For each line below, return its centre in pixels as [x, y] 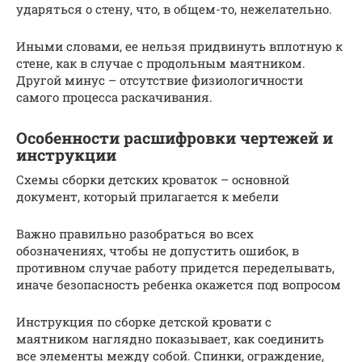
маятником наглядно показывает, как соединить [170, 339]
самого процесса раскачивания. [114, 97]
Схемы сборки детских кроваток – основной [153, 179]
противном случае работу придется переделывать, [175, 267]
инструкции [66, 155]
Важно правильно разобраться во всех [135, 234]
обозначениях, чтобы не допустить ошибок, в [158, 250]
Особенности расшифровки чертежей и [175, 138]
